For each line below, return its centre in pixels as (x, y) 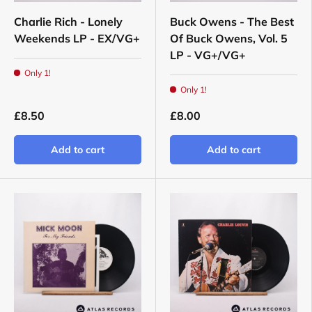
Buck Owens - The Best (232, 22)
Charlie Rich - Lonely (68, 22)
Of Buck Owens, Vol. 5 (229, 39)
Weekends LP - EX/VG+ (77, 39)
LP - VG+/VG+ (208, 55)
